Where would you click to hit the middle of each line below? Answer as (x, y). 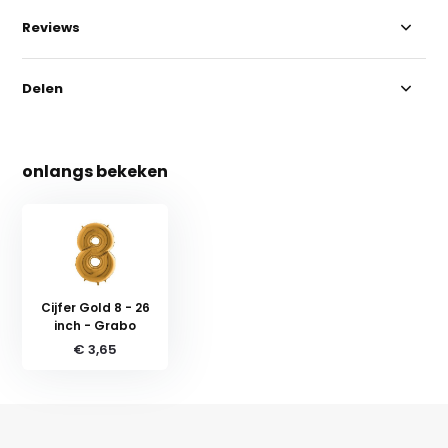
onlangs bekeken (95, 171)
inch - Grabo (95, 325)
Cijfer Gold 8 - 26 (95, 307)
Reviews (51, 27)
